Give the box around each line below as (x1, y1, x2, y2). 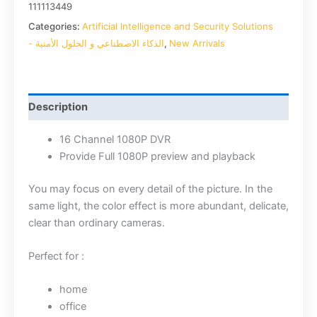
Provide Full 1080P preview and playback (59, 149, 255, 163)
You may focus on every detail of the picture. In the (28, 182, 272, 195)
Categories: (28, 21, 82, 33)
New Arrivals (169, 38, 225, 50)
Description (28, 100, 88, 113)
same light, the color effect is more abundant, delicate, (28, 199, 289, 212)
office (59, 300, 86, 313)
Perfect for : (28, 250, 84, 263)
